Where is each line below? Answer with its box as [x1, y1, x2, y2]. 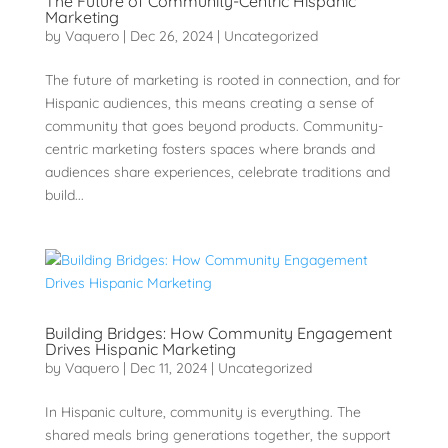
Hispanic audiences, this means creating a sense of [44, 94, 374, 113]
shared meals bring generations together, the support [44, 426, 391, 445]
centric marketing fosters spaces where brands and [44, 140, 375, 159]
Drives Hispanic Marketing [44, 339, 236, 360]
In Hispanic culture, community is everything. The [44, 403, 361, 422]
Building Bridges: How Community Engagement [44, 323, 392, 344]
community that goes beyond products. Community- [44, 117, 383, 136]
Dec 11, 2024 [129, 359, 207, 378]
